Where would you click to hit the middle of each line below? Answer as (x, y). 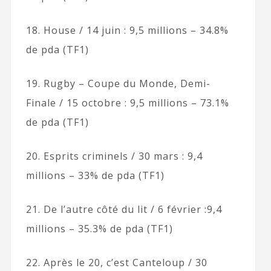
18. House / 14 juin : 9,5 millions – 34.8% (127, 30)
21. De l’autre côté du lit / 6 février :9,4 (124, 209)
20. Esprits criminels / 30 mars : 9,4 (114, 156)
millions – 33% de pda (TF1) (95, 175)
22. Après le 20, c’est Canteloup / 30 (116, 262)
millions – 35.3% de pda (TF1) (99, 228)
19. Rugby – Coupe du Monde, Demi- (118, 83)
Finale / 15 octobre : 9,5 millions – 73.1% (127, 103)
